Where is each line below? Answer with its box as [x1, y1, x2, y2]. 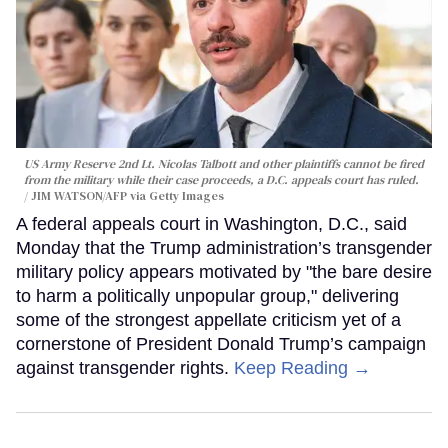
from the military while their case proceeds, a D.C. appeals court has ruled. [24, 172, 419, 189]
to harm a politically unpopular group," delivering [16, 286, 399, 307]
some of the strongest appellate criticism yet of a [16, 310, 401, 331]
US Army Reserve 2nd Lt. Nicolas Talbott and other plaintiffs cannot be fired [24, 156, 424, 173]
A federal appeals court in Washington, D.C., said [16, 214, 407, 235]
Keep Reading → [234, 358, 371, 379]
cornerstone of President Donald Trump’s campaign [16, 334, 426, 355]
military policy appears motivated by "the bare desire [16, 262, 432, 283]
